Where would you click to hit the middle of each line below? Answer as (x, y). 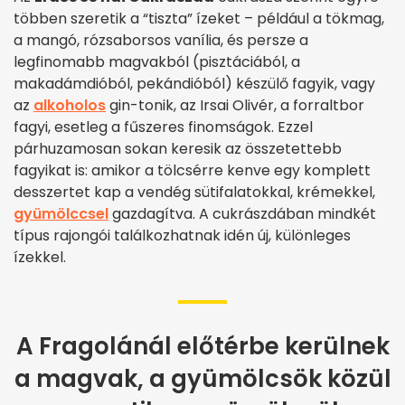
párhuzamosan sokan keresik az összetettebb (178, 148)
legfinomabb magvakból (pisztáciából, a (157, 61)
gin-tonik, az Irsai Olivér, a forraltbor (235, 105)
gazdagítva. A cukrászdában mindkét (242, 213)
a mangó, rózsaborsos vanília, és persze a (161, 40)
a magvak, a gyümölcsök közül (202, 378)
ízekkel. (40, 257)
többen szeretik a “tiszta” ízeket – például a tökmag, (199, 18)
